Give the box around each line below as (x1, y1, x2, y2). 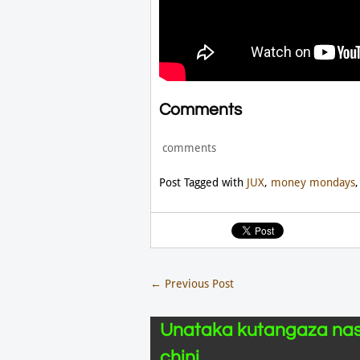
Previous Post (161, 277, 234, 290)
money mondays (270, 176, 355, 189)
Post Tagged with (158, 176, 247, 189)
